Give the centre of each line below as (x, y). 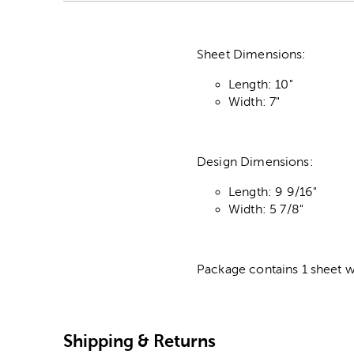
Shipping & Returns (139, 341)
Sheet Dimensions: (253, 55)
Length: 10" (261, 85)
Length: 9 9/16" (273, 192)
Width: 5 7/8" (266, 209)
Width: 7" (254, 102)
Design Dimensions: (257, 162)
